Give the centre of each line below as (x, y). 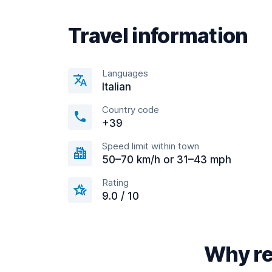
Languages (125, 73)
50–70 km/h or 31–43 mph (167, 160)
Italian (117, 87)
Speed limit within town (151, 146)
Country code (131, 110)
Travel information (158, 36)
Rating (115, 182)
